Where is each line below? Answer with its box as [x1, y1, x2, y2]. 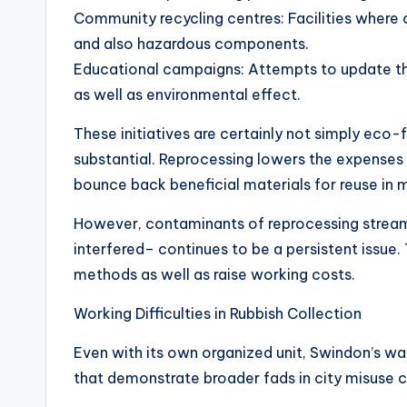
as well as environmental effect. [74, 85, 301, 104]
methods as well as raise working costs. [74, 265, 355, 283]
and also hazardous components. [74, 35, 309, 53]
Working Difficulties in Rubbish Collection [74, 304, 362, 323]
